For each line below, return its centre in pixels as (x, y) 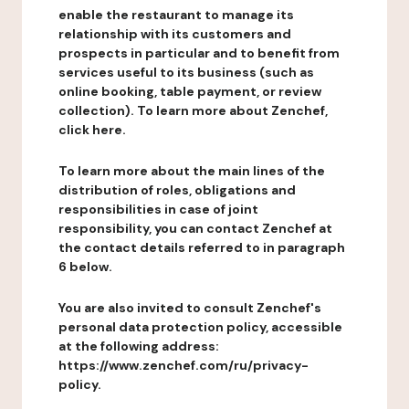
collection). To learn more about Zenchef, (193, 110)
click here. (92, 130)
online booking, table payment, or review (190, 91)
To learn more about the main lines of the (192, 171)
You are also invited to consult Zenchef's (190, 308)
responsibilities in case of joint (158, 209)
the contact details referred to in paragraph (202, 247)
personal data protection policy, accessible (200, 327)
